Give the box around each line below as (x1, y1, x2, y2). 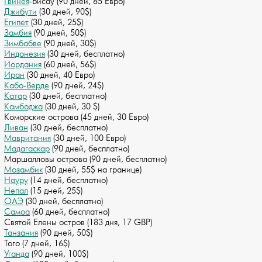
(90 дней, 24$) (49, 80, 104, 92)
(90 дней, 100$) (29, 249, 88, 260)
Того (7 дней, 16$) (4, 238, 70, 250)
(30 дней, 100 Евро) (51, 133, 126, 144)
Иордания (4, 59, 42, 71)
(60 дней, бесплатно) (30, 206, 109, 218)
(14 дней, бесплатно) (28, 175, 108, 187)
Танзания (4, 227, 38, 239)
